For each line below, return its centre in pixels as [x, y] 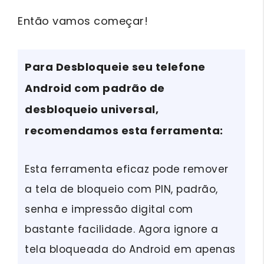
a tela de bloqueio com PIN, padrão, [121, 189]
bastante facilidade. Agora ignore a [122, 229]
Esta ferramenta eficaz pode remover [127, 169]
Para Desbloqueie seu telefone [115, 67]
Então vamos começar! [83, 21]
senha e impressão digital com [109, 209]
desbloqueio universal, [92, 109]
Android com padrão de [95, 88]
